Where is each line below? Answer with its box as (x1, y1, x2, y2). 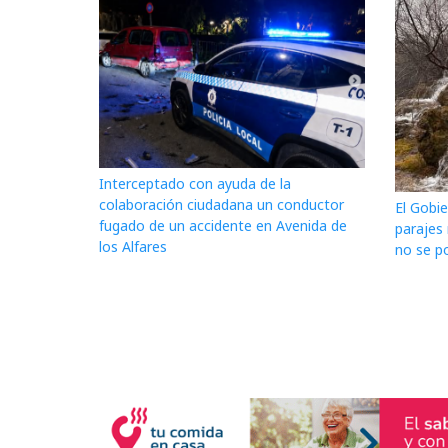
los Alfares (99, 237, 167, 257)
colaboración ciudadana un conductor (99, 195, 344, 215)
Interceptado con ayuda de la (99, 174, 291, 194)
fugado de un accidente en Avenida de (99, 216, 347, 236)
